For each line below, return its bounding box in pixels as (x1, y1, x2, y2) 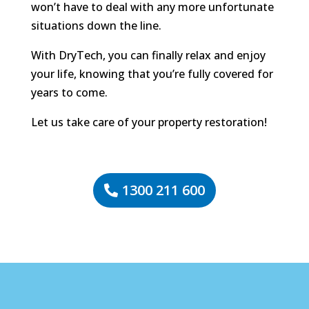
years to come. (30, 85, 108, 101)
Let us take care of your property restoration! (30, 114, 267, 130)
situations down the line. (30, 18, 161, 34)
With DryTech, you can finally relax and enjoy (30, 48, 266, 63)
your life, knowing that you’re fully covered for (30, 66, 273, 82)
